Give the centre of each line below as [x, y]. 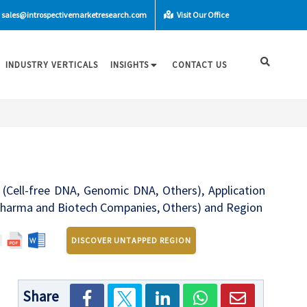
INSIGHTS [130, 65]
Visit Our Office [202, 15]
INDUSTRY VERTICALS [52, 65]
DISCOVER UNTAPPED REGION [132, 240]
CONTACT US [199, 65]
